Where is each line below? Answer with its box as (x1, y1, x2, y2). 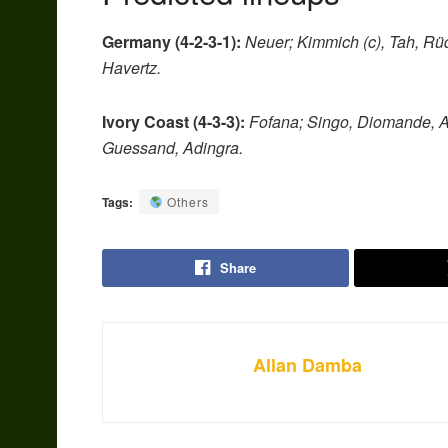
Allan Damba (253, 351, 362, 378)
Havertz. (102, 55, 161, 79)
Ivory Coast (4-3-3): (102, 109, 245, 133)
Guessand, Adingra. (102, 135, 243, 159)
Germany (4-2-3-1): (102, 29, 241, 53)
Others (162, 192, 209, 210)
